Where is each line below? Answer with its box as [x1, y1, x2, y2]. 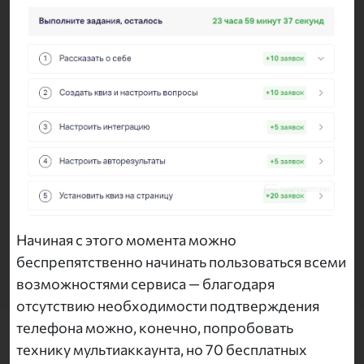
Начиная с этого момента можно [16, 231, 236, 249]
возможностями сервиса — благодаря [16, 275, 275, 293]
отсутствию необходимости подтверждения [16, 297, 319, 315]
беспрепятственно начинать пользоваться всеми [16, 253, 346, 271]
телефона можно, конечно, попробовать [16, 318, 293, 337]
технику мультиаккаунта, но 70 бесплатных [16, 340, 307, 359]
